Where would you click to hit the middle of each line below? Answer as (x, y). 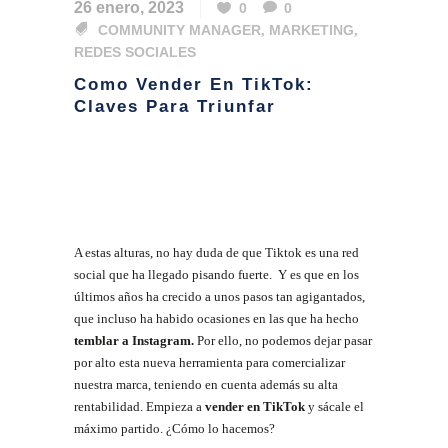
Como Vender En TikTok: (194, 84)
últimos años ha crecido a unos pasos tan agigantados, (219, 297)
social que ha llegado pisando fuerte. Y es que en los (216, 275)
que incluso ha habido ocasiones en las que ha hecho (216, 319)
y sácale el (334, 407)
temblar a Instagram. (135, 341)
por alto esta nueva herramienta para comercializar (209, 363)
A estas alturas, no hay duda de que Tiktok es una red (216, 253)
